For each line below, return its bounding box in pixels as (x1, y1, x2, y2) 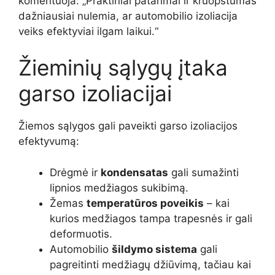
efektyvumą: (18, 135, 79, 148)
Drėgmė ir (50, 166, 101, 179)
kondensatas (101, 166, 168, 179)
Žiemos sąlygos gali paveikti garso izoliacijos (18, 120, 238, 133)
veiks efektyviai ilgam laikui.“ (18, 25, 158, 37)
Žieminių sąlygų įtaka (18, 55, 228, 81)
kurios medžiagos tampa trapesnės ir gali (50, 212, 252, 225)
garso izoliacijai (18, 80, 172, 107)
